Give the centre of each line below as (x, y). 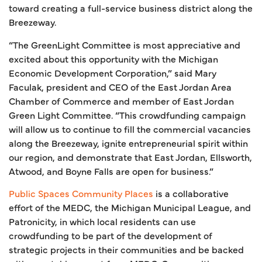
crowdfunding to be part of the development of (111, 235)
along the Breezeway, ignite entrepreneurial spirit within (128, 142)
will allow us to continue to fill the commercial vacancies (130, 128)
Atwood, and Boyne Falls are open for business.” (111, 170)
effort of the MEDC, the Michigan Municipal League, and (130, 207)
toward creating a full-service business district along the (131, 8)
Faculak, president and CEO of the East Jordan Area (120, 86)
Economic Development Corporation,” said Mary (113, 72)
